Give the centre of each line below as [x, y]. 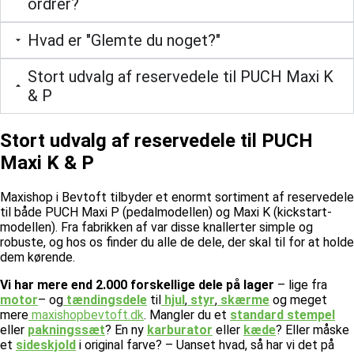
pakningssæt [66, 330]
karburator [180, 330]
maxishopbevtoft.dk [86, 314]
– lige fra [301, 284]
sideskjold [46, 345]
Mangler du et [190, 314]
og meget [298, 299]
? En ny [124, 330]
